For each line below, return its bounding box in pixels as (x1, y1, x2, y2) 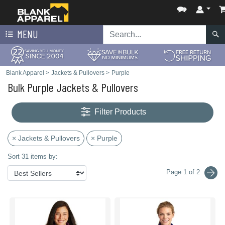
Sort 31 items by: (8, 153, 58, 160)
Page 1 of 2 (166, 168, 200, 176)
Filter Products (94, 107, 147, 117)
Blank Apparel (6, 69, 44, 76)
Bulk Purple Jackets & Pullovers (8, 80, 138, 94)
